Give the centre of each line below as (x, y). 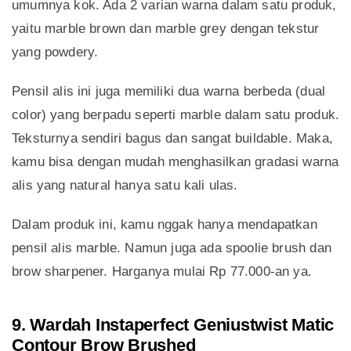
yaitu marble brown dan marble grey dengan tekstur (166, 29)
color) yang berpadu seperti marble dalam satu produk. (176, 115)
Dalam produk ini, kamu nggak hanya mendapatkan (165, 225)
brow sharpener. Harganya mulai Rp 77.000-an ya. (162, 272)
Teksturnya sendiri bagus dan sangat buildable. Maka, (172, 139)
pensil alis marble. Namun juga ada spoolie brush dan (172, 248)
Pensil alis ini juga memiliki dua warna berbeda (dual (169, 92)
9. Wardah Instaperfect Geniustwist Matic (173, 325)
